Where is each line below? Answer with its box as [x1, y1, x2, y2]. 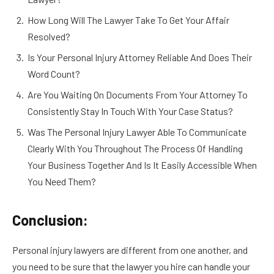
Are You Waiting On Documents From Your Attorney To [28, 88, 248, 100]
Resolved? [28, 30, 72, 42]
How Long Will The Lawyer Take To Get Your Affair [28, 13, 229, 26]
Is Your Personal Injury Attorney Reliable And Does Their [28, 51, 252, 63]
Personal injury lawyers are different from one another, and [12, 243, 248, 256]
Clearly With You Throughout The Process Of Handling [28, 142, 243, 154]
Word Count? [28, 67, 82, 80]
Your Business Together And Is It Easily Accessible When [28, 158, 257, 171]
